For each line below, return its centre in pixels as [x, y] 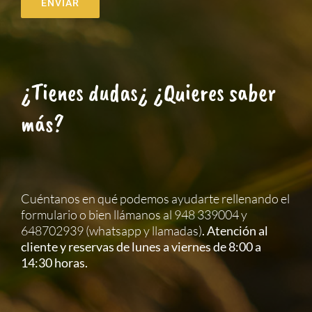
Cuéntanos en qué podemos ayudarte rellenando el [155, 198]
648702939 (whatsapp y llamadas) [111, 230]
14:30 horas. [54, 263]
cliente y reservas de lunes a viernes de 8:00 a [141, 247]
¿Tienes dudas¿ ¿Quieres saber [148, 93]
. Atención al [235, 231]
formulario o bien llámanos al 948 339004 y [134, 214]
